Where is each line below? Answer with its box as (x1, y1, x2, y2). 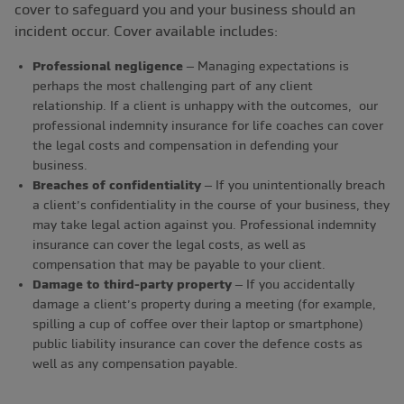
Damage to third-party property (32, 277, 232, 292)
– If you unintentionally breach (201, 178, 385, 193)
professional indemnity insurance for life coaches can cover (32, 118, 383, 133)
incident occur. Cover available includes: (14, 23, 278, 40)
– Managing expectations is (183, 59, 349, 74)
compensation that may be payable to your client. (32, 257, 326, 272)
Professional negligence (32, 59, 183, 74)
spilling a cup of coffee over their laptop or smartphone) (32, 317, 363, 332)
